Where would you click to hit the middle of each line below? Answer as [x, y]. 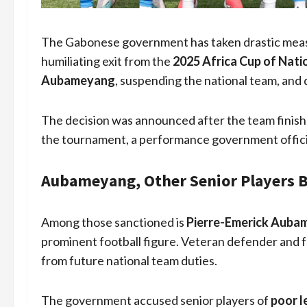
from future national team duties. [129, 261]
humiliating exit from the [107, 61]
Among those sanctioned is [114, 222]
